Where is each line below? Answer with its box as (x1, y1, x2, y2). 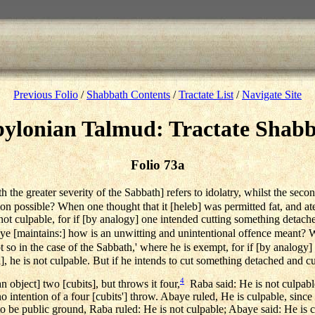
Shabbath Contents (86, 89, 170, 101)
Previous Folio (13, 89, 78, 101)
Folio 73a (130, 157, 185, 172)
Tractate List (179, 89, 233, 101)
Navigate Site (242, 89, 302, 101)
